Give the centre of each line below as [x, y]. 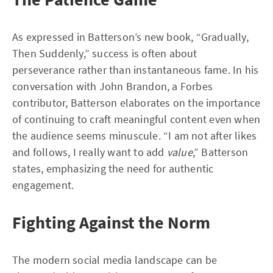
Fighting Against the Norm [111, 222]
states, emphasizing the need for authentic [113, 168]
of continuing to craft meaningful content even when [136, 119]
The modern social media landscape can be [115, 260]
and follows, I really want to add [90, 152]
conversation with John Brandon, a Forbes [113, 86]
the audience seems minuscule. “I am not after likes [135, 136]
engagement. [43, 185]
